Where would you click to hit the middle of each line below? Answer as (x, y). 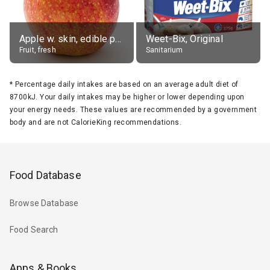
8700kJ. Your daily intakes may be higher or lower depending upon (127, 97)
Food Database (46, 175)
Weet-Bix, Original (184, 39)
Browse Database (44, 203)
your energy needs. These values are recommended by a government (133, 109)
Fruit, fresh (38, 50)
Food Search (34, 230)
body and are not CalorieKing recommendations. (96, 122)
